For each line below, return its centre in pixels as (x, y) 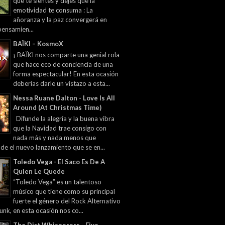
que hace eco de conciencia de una (63, 64)
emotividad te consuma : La (53, 10)
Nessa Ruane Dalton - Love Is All (64, 98)
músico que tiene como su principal (64, 192)
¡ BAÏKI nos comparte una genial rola (66, 54)
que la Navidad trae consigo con (60, 128)
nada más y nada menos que (54, 137)
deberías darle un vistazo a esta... (62, 83)
